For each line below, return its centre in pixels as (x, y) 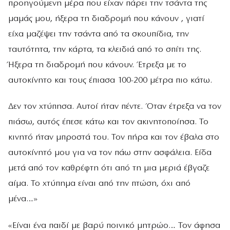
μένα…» (23, 199)
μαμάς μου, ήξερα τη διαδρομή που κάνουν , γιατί (106, 19)
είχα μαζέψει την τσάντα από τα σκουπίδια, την (99, 34)
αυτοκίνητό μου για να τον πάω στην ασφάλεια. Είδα (110, 153)
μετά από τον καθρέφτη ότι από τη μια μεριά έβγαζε (109, 168)
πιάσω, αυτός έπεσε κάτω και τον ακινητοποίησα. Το (108, 122)
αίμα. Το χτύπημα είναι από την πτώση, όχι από (99, 184)
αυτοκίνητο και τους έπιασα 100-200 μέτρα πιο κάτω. (110, 81)
